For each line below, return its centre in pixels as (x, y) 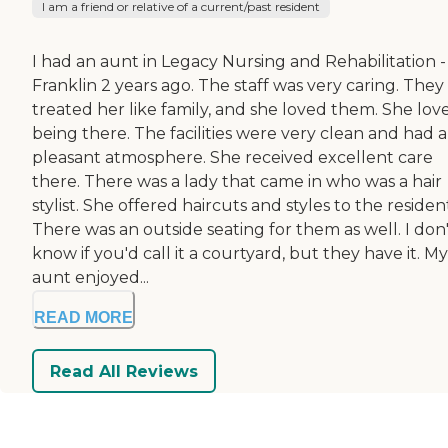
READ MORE (83, 318)
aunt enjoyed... (90, 278)
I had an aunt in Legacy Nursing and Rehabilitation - (239, 62)
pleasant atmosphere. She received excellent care (232, 158)
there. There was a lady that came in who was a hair (237, 182)
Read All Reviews (124, 371)
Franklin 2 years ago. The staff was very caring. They (238, 86)
